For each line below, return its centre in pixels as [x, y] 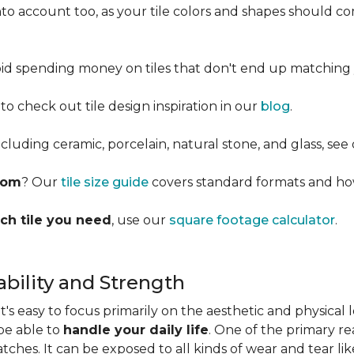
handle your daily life [136, 330]
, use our [140, 220]
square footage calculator [252, 220]
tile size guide [105, 182]
